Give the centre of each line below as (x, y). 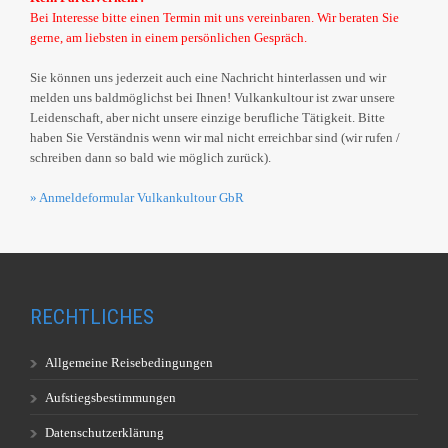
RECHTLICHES (92, 317)
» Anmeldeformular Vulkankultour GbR (137, 198)
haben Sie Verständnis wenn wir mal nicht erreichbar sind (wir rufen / (215, 138)
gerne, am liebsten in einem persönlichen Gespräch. (171, 38)
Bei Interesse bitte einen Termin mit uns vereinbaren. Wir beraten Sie (214, 18)
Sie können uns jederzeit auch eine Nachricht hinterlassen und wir (208, 78)
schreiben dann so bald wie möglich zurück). (150, 158)
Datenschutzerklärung (104, 433)
